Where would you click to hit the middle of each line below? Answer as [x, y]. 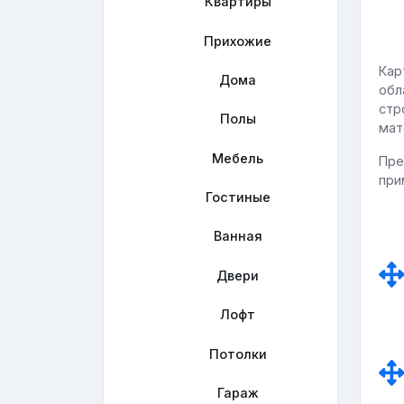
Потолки [238, 353]
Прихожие [238, 41]
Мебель [238, 158]
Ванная [238, 236]
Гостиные [238, 197]
